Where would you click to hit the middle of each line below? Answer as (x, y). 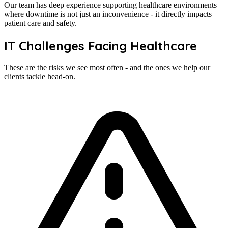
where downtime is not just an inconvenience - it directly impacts (108, 14)
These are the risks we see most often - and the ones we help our (107, 68)
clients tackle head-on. (40, 77)
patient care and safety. (40, 23)
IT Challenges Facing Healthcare (101, 46)
